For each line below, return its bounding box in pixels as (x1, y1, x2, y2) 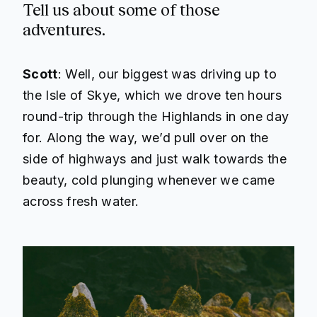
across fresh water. (23, 194, 139, 209)
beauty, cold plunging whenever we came (23, 173, 275, 188)
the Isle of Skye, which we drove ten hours (23, 88, 282, 103)
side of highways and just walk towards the (23, 151, 287, 167)
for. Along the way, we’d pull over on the (23, 130, 269, 146)
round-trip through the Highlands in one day (23, 109, 289, 125)
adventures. (23, 21, 105, 40)
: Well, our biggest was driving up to (57, 67, 277, 82)
